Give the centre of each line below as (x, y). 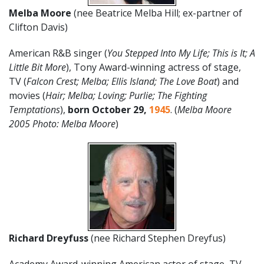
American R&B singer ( (58, 53)
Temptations (34, 110)
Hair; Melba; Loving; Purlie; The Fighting (126, 95)
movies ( (27, 95)
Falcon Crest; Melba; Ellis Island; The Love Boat (122, 81)
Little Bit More (37, 67)
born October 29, (108, 110)
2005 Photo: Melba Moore (62, 124)
